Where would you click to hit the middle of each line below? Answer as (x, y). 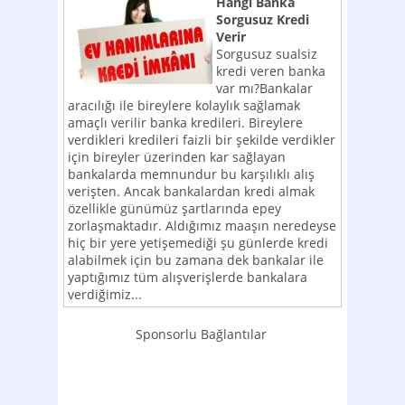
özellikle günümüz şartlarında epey (174, 208)
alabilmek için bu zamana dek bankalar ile (196, 260)
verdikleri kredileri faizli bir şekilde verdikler (202, 140)
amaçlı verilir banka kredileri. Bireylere (185, 122)
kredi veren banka (271, 71)
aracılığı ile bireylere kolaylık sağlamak (184, 105)
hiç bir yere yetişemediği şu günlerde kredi (198, 243)
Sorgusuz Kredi (263, 19)
